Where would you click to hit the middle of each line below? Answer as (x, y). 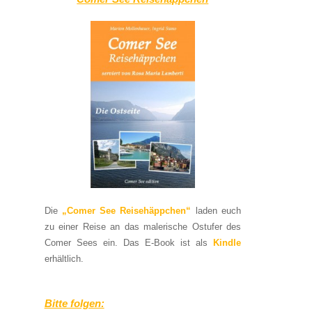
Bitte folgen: (74, 303)
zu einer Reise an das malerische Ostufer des (142, 226)
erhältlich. (64, 258)
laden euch (216, 210)
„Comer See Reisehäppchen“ (126, 210)
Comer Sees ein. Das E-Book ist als (126, 242)
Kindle (224, 242)
